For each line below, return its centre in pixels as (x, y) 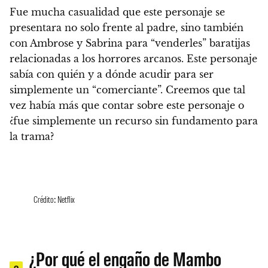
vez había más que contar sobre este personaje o (127, 106)
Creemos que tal (205, 90)
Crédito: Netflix (54, 199)
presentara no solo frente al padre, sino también (127, 28)
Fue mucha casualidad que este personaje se (117, 12)
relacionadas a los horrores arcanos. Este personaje (133, 59)
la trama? (32, 137)
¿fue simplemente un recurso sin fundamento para (134, 121)
